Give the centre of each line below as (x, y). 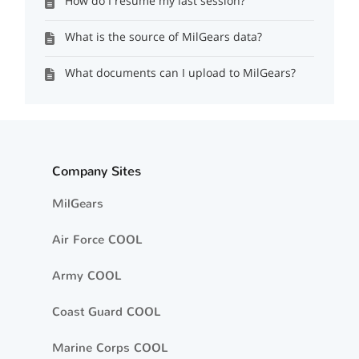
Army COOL (87, 276)
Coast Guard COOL (106, 312)
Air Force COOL (97, 240)
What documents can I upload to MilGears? (181, 73)
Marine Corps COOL (110, 348)
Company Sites (96, 171)
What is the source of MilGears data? (164, 36)
